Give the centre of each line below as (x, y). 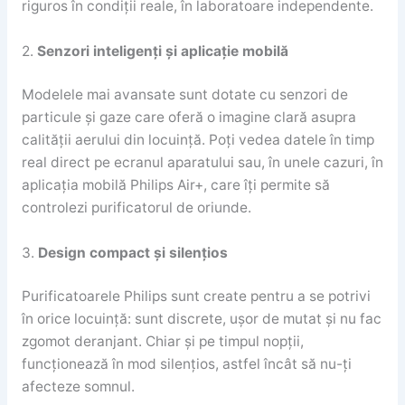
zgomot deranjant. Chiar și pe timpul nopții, (162, 342)
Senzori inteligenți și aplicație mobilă (162, 51)
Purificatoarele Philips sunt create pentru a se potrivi (196, 297)
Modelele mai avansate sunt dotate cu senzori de (184, 95)
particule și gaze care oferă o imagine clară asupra (188, 118)
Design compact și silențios (132, 252)
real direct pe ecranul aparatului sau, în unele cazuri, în (202, 163)
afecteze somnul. (78, 387)
